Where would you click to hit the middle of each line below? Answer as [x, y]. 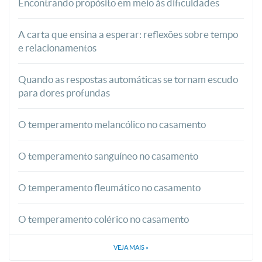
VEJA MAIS [130, 247]
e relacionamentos [57, 47]
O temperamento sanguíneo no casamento [108, 156]
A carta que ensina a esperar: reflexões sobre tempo [128, 34]
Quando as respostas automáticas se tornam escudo [128, 79]
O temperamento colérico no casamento [104, 219]
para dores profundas [64, 92]
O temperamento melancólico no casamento [112, 124]
